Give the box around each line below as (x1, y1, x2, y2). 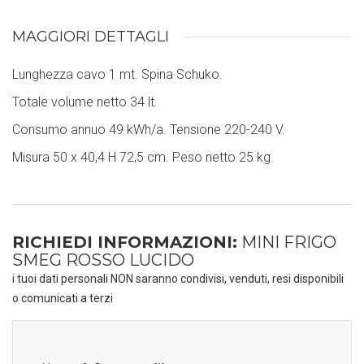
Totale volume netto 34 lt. (12, 94, 158, 110)
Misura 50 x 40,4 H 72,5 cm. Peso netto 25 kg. (12, 149, 274, 165)
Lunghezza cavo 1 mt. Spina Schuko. (12, 67, 223, 82)
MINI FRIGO (237, 232, 336, 252)
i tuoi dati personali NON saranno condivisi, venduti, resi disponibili (12, 272, 344, 285)
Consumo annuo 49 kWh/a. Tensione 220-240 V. (12, 122, 285, 137)
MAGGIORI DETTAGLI (12, 28, 169, 45)
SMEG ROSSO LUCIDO (12, 250, 194, 270)
